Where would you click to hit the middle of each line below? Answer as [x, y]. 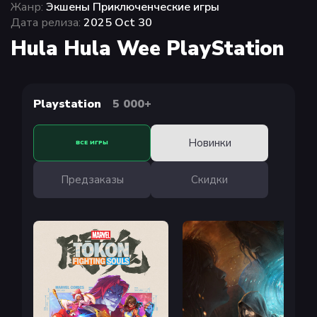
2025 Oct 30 [116, 23]
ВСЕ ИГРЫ [92, 143]
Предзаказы [92, 180]
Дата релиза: [46, 23]
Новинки [209, 143]
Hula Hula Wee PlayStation [148, 48]
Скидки [210, 180]
